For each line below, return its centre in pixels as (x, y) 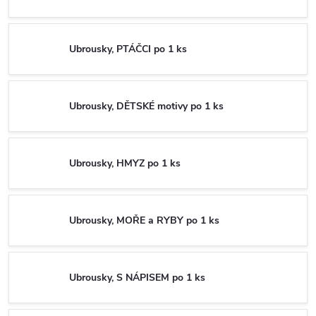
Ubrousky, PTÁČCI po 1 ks (128, 49)
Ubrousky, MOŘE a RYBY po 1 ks (144, 220)
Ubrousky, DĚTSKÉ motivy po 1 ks (146, 106)
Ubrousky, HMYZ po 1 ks (125, 163)
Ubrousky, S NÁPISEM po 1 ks (137, 277)
